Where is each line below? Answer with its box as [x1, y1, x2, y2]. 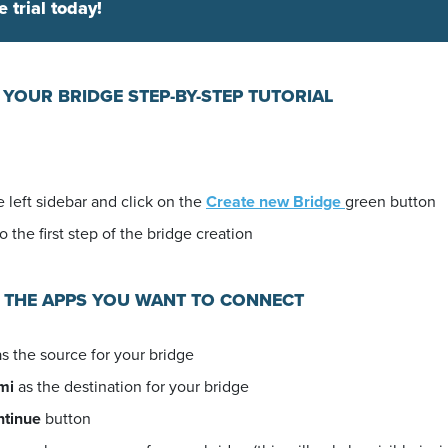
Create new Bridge [206, 190, 345, 213]
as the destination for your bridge [14, 375, 249, 398]
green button [345, 190, 436, 213]
